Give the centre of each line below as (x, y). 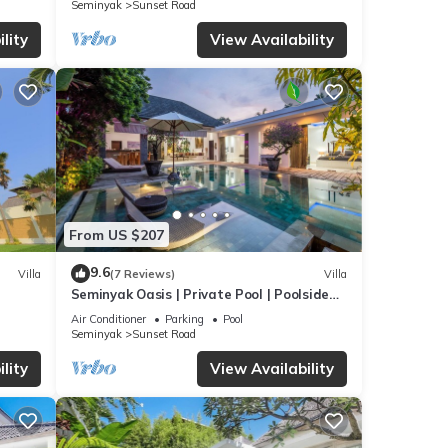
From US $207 (116, 234)
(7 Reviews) (142, 273)
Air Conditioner (108, 319)
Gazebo (94, 312)
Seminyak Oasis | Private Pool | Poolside (200, 294)
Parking (184, 319)
